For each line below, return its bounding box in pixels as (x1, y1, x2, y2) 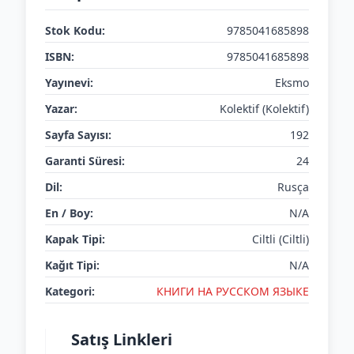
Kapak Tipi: (45, 232, 105, 247)
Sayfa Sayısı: (45, 127, 111, 142)
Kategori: (45, 284, 95, 299)
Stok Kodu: (45, 23, 105, 38)
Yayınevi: (45, 75, 93, 90)
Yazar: (45, 101, 77, 116)
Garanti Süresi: (45, 153, 125, 168)
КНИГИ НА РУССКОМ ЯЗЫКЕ (156, 284, 309, 299)
